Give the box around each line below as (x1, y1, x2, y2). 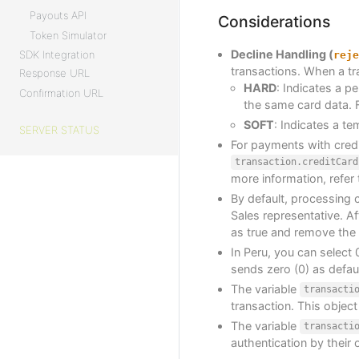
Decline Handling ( (231, 46, 333, 61)
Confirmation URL (19, 86, 103, 99)
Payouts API (30, 8, 87, 22)
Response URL (19, 66, 90, 79)
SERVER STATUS (19, 123, 99, 137)
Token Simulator (30, 28, 107, 42)
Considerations (218, 12, 330, 32)
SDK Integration (19, 47, 95, 61)
